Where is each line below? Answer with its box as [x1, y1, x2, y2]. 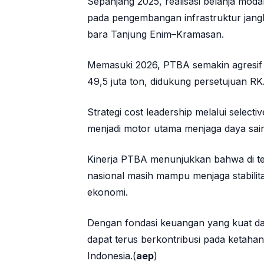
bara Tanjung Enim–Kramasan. [87, 28, 224, 41]
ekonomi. [87, 186, 128, 199]
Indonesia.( [87, 250, 136, 262]
